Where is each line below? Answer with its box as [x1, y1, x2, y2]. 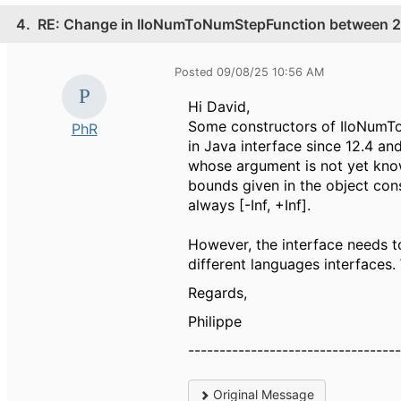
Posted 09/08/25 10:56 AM [175, 64, 325, 79]
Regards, [188, 283, 248, 302]
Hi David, [188, 97, 251, 115]
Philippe [188, 311, 243, 330]
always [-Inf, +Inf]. [188, 195, 311, 214]
